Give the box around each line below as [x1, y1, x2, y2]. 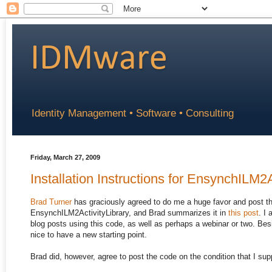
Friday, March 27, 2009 [30, 154, 100, 161]
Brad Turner [30, 197, 72, 207]
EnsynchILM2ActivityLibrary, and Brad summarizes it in [30, 208, 228, 218]
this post [228, 208, 259, 218]
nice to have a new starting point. [30, 230, 147, 240]
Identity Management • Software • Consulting [32, 107, 234, 120]
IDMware [30, 41, 168, 78]
